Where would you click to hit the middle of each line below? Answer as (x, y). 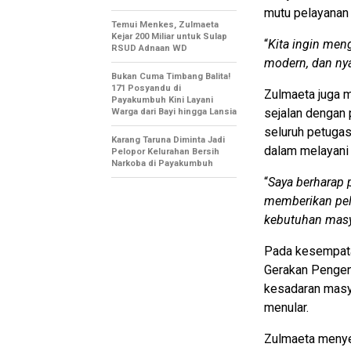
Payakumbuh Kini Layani (162, 100)
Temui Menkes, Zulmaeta (165, 25)
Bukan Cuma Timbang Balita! (171, 77)
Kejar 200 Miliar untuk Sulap (169, 37)
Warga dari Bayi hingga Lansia (174, 112)
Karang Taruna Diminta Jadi (168, 140)
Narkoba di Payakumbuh (162, 164)
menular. (286, 308)
